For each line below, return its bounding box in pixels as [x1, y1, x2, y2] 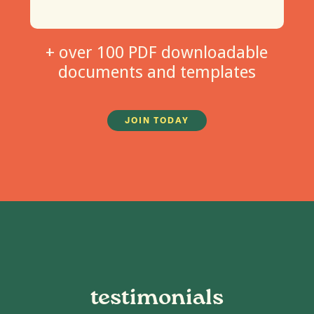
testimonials [90, 286, 224, 309]
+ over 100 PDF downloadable [46, 42, 268, 62]
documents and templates [57, 62, 256, 82]
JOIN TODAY [125, 115, 189, 125]
